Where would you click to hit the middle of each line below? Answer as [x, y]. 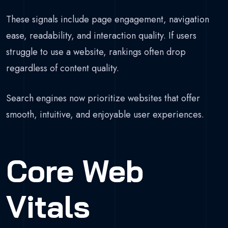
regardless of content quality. [63, 68]
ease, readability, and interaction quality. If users [101, 35]
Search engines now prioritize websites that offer [103, 98]
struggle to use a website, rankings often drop [96, 52]
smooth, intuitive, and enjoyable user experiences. [105, 114]
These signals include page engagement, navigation [108, 19]
